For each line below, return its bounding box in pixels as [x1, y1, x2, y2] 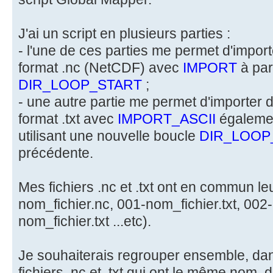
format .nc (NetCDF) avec [18, 59, 183, 76]
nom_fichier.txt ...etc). [18, 213, 151, 229]
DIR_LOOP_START [18, 76, 142, 93]
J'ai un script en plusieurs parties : [18, 25, 230, 41]
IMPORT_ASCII [118, 110, 216, 127]
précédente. [18, 144, 93, 161]
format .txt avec [18, 110, 118, 127]
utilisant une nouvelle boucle [18, 127, 199, 144]
